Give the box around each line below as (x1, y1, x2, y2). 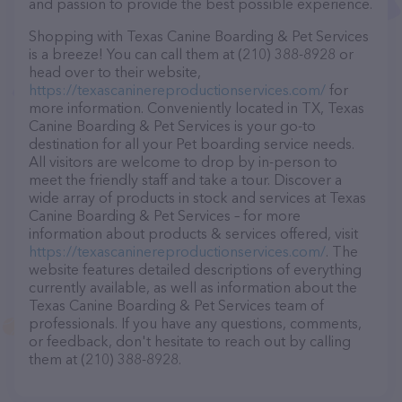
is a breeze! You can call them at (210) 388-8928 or (29, 45, 354, 63)
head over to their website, (29, 63, 201, 81)
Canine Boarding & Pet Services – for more (29, 206, 301, 224)
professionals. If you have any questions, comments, (29, 314, 362, 332)
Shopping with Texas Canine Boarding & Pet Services (29, 27, 369, 45)
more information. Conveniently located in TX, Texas (29, 99, 364, 117)
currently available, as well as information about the (29, 278, 357, 296)
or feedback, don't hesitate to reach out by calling (29, 332, 351, 350)
